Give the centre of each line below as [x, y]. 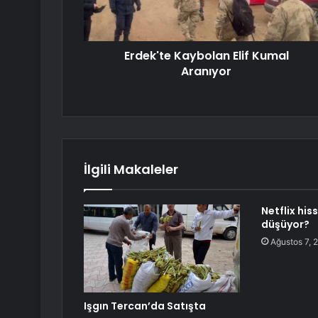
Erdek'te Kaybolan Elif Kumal [206, 56]
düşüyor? [285, 225]
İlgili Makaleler [131, 170]
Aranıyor [206, 72]
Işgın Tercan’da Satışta [145, 306]
